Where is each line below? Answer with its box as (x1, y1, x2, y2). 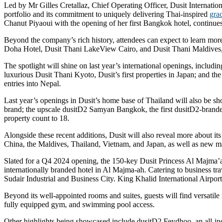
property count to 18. (4, 113, 69, 122)
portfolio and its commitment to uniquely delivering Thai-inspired (4, 9, 210, 18)
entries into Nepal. (4, 79, 61, 88)
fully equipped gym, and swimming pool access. (4, 200, 155, 209)
